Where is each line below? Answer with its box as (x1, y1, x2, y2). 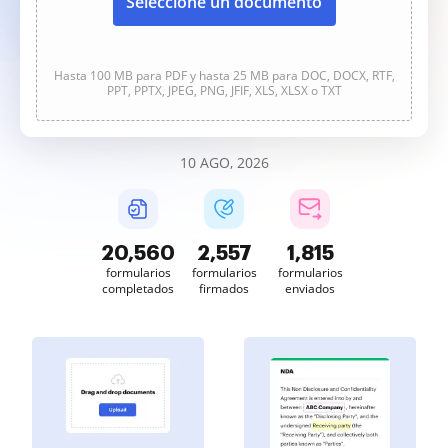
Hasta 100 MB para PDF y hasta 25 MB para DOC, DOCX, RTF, (53, 67, 395, 84)
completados (102, 280, 174, 297)
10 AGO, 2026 (179, 153, 269, 172)
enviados (285, 280, 335, 297)
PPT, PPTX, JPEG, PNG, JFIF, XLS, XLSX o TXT (106, 82, 342, 99)
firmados (199, 280, 249, 297)
